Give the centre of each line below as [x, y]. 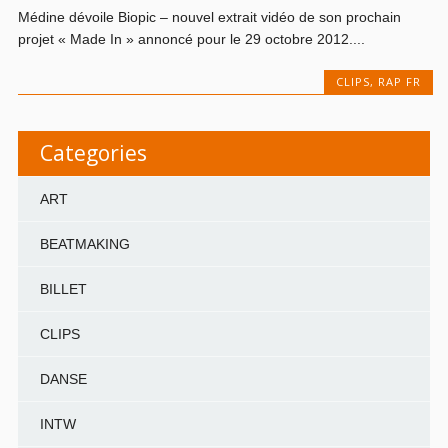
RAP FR [399, 82]
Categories [93, 153]
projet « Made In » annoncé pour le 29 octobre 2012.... [192, 39]
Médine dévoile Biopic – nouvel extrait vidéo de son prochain [210, 17]
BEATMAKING [84, 244]
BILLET [63, 289]
